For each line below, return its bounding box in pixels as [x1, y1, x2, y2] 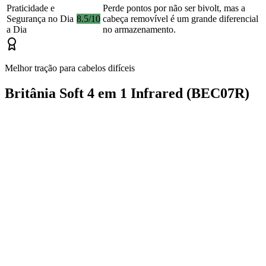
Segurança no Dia [7, 14, 74, 24]
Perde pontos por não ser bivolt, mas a [103, 3, 245, 14]
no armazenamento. [103, 24, 176, 35]
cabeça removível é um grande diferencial [103, 14, 258, 24]
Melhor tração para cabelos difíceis [5, 63, 135, 74]
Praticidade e [7, 3, 55, 14]
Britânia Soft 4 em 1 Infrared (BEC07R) [5, 85, 249, 102]
